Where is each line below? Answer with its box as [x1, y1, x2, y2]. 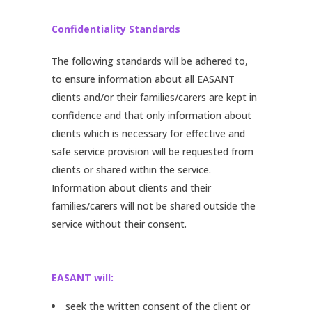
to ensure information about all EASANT [52, 72, 235, 86]
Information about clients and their [52, 181, 211, 194]
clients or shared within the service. [52, 163, 211, 176]
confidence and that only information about [52, 109, 251, 122]
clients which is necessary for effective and [52, 127, 245, 140]
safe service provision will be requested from [52, 145, 253, 158]
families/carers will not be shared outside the [52, 199, 256, 212]
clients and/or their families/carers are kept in [52, 91, 257, 104]
